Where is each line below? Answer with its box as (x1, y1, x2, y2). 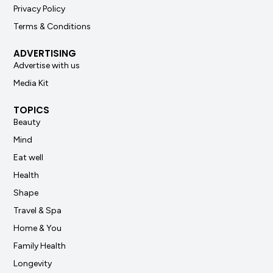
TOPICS (13, 103, 50, 116)
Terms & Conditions (13, 21, 91, 32)
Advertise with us (13, 60, 80, 71)
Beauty (13, 116, 41, 127)
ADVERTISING (13, 46, 77, 60)
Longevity (13, 258, 52, 269)
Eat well (13, 152, 44, 163)
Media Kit (13, 77, 49, 88)
